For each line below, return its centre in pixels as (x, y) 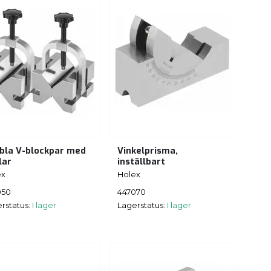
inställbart (141, 162)
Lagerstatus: (142, 205)
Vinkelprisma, (148, 151)
